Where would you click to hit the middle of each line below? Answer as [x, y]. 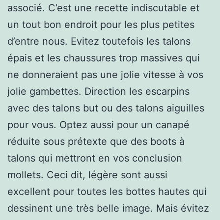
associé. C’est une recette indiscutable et [103, 8]
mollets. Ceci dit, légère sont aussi [87, 175]
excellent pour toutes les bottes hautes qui [107, 191]
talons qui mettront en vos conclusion [95, 158]
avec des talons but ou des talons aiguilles [106, 108]
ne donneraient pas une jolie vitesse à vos [105, 74]
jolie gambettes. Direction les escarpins [98, 91]
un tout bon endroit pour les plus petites [101, 24]
